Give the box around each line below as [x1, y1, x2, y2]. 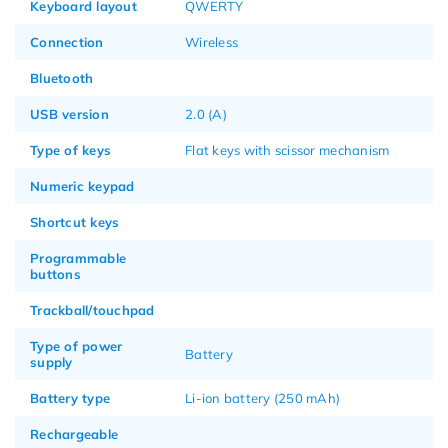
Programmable [30, 249, 127, 266]
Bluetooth [30, 69, 94, 86]
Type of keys [30, 141, 112, 158]
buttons [30, 265, 81, 282]
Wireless [185, 33, 239, 50]
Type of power [30, 337, 123, 354]
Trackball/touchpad [30, 301, 155, 318]
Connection [30, 33, 104, 50]
